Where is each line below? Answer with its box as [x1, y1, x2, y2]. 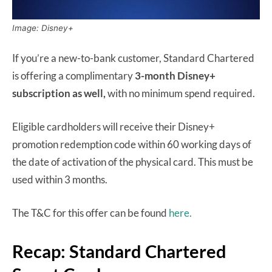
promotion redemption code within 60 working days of [12, 138, 251, 151]
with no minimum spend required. [106, 87, 255, 100]
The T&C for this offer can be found [12, 206, 169, 220]
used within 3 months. [12, 173, 107, 186]
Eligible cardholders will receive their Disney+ [12, 120, 215, 134]
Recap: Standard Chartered [12, 240, 226, 262]
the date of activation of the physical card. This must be [12, 155, 253, 169]
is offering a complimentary [12, 69, 133, 83]
